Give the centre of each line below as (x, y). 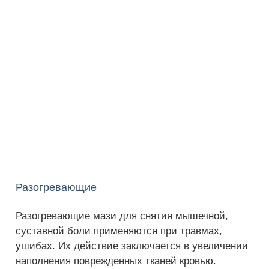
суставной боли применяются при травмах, (119, 231)
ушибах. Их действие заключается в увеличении (132, 246)
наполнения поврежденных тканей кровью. (116, 261)
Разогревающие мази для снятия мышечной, (122, 216)
